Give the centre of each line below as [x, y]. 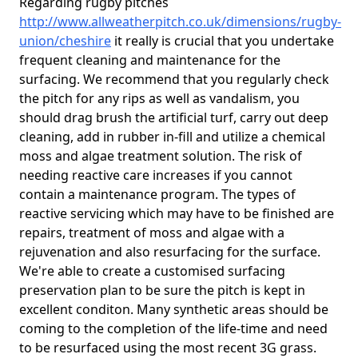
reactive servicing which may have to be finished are [177, 213]
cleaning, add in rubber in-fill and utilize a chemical [172, 137]
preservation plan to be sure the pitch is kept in [162, 290]
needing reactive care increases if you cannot [156, 175]
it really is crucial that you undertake [223, 41]
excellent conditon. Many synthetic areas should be [174, 309]
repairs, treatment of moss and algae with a [152, 233]
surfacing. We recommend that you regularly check [174, 79]
